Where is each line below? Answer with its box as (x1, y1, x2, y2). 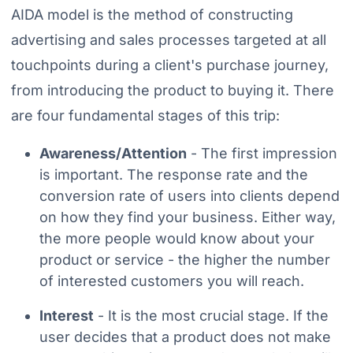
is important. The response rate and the (39, 166, 308, 184)
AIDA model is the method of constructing (10, 6, 293, 24)
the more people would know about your (39, 230, 314, 247)
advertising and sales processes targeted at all (10, 32, 326, 49)
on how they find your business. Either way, (39, 209, 336, 226)
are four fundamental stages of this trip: (10, 107, 280, 124)
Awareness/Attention (39, 145, 187, 162)
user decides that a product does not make (39, 328, 331, 345)
